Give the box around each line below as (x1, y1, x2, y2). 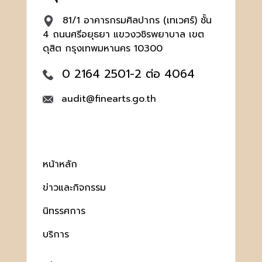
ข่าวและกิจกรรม (42, 181, 106, 195)
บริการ (42, 227, 69, 242)
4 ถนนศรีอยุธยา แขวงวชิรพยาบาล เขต (42, 27, 204, 42)
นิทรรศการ (42, 204, 85, 219)
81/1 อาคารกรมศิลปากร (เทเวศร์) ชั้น (58, 13, 212, 28)
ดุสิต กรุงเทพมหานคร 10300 (42, 42, 163, 56)
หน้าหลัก (42, 157, 77, 172)
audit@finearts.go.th (61, 92, 156, 106)
